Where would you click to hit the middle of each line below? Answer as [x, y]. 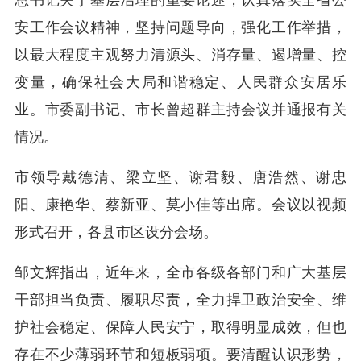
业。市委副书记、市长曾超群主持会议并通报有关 [180, 110]
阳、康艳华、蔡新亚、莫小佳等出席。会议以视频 [180, 205]
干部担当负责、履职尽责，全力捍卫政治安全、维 [180, 300]
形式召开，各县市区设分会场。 [116, 232]
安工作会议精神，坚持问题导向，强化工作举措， [180, 28]
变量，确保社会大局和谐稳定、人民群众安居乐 [180, 83]
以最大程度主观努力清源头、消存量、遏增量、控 [180, 55]
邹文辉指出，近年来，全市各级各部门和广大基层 [180, 273]
